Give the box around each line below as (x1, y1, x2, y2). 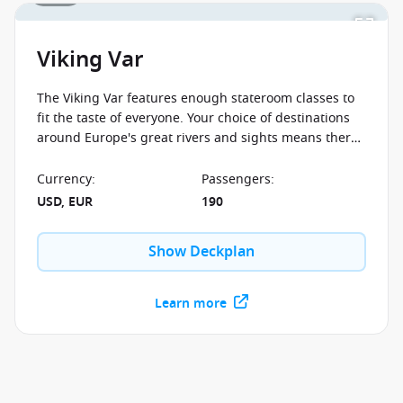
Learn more (155, 294, 227, 313)
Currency (37, 170, 92, 189)
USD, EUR (37, 193, 93, 211)
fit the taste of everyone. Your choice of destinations (37, 109, 350, 128)
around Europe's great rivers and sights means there (37, 129, 358, 148)
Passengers (201, 170, 271, 189)
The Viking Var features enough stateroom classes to (37, 89, 354, 108)
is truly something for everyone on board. (37, 148, 288, 167)
